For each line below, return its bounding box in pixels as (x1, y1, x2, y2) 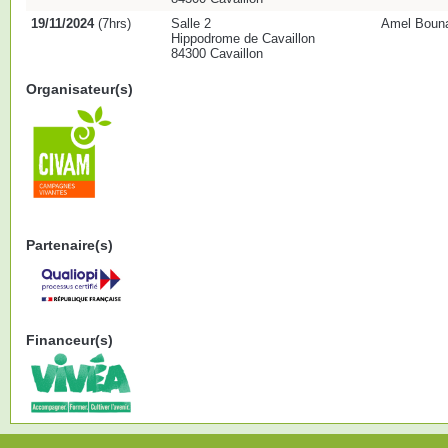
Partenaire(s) (26, 237, 113, 253)
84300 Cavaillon (171, 46, 263, 61)
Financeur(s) (26, 331, 113, 348)
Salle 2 (171, 16, 211, 31)
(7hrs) (94, 16, 131, 31)
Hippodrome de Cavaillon (171, 31, 315, 46)
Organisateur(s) (26, 81, 133, 97)
